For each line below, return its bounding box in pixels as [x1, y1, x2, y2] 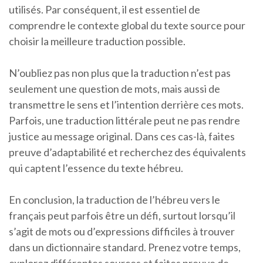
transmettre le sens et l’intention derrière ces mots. [9, 98, 244, 112]
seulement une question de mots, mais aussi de [9, 82, 220, 96]
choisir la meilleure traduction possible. [9, 35, 186, 48]
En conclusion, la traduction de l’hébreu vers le [9, 193, 220, 207]
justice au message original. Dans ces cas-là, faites [9, 130, 235, 143]
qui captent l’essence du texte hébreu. [9, 161, 183, 175]
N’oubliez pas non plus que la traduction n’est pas [9, 66, 231, 80]
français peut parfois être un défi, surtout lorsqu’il [9, 209, 235, 222]
